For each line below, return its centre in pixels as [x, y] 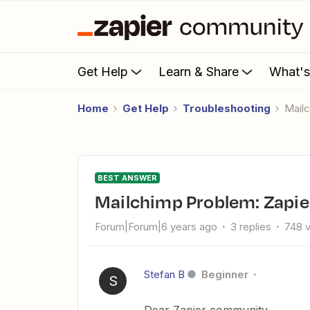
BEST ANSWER [127, 178]
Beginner [225, 274]
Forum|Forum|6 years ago [156, 227]
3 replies [251, 227]
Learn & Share [199, 71]
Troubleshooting [227, 108]
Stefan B [164, 274]
